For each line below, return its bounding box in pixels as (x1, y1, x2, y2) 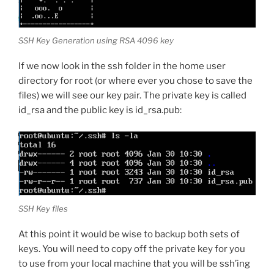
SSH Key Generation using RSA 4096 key (18, 35, 174, 45)
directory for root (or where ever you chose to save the (18, 75, 253, 87)
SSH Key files (18, 203, 68, 213)
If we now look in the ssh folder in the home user (18, 61, 226, 72)
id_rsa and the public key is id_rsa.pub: (18, 105, 182, 116)
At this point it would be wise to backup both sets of (18, 229, 240, 240)
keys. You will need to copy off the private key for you (18, 243, 245, 255)
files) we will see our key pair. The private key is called (18, 90, 246, 102)
